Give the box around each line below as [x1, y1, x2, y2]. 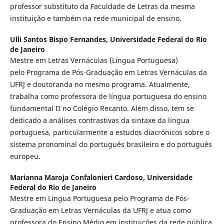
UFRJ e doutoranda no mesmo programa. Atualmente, [9, 79, 190, 89]
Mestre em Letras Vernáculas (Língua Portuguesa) [9, 55, 178, 65]
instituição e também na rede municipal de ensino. [9, 13, 181, 23]
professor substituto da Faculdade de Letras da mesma [9, 1, 195, 11]
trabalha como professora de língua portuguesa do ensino [9, 91, 206, 101]
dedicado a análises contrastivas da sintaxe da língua [9, 115, 189, 125]
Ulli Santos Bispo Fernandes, [9, 34, 110, 44]
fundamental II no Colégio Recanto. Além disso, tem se [9, 103, 194, 113]
